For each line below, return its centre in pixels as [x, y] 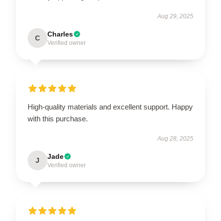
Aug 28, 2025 [175, 139]
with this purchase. [58, 119]
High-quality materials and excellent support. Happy [110, 107]
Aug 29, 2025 [175, 16]
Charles [60, 34]
